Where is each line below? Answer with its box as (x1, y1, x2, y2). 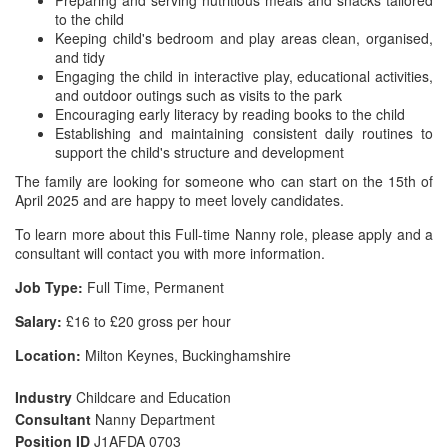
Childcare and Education (76, 387, 231, 407)
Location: (15, 345, 81, 365)
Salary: (15, 311, 62, 331)
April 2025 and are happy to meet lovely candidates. (15, 190, 344, 210)
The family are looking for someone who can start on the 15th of (15, 171, 433, 191)
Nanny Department (95, 409, 215, 429)
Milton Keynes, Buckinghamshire (81, 345, 291, 365)
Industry (15, 387, 76, 407)
